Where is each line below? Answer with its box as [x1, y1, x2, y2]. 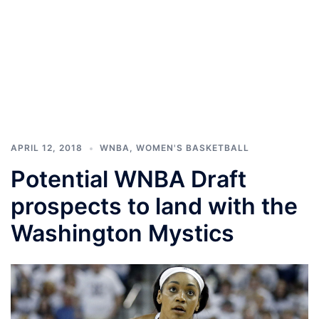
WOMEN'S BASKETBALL [136, 142, 249, 153]
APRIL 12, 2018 [11, 142, 83, 153]
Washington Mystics [11, 219, 234, 247]
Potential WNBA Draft [11, 165, 246, 193]
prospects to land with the [11, 192, 298, 220]
